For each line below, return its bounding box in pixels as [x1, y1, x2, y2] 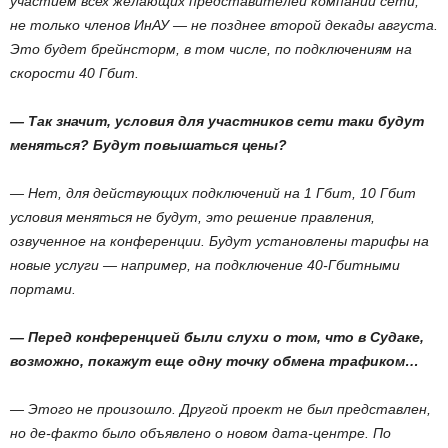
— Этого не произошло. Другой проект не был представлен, [10, 401, 431, 417]
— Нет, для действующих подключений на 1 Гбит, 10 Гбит [10, 185, 416, 201]
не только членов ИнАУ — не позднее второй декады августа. [10, 17, 438, 33]
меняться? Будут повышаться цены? [10, 137, 287, 153]
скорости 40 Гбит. [10, 65, 139, 81]
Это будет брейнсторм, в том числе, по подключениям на [10, 41, 412, 57]
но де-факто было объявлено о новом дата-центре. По [10, 425, 391, 441]
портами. [10, 281, 76, 297]
